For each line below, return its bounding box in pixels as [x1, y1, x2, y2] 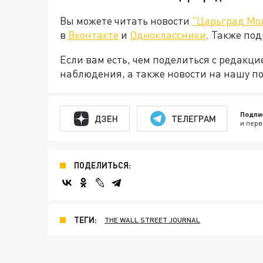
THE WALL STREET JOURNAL [104, 215, 200, 225]
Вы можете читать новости [60, 14, 192, 28]
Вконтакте [68, 28, 119, 42]
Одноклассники [130, 28, 206, 42]
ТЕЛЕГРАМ [171, 113, 216, 124]
